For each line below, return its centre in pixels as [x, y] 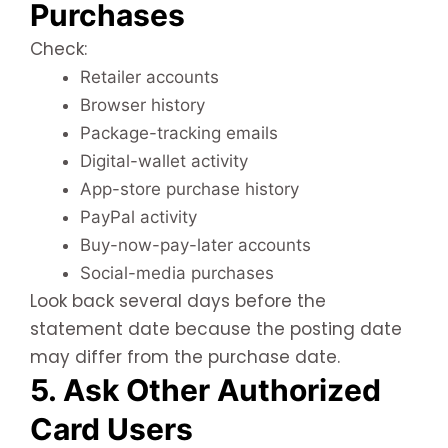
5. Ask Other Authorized [205, 389]
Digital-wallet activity [164, 160]
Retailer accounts [149, 76]
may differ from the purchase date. [185, 356]
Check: [58, 48]
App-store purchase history [189, 188]
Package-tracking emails [179, 132]
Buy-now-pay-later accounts [195, 244]
